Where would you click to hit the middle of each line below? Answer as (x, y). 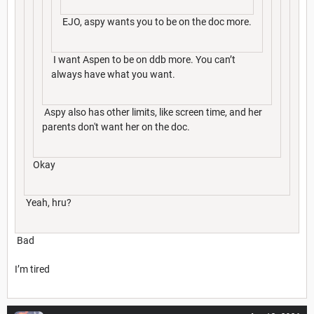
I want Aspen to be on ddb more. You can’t (143, 59)
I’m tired (32, 269)
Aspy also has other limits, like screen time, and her (152, 112)
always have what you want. (114, 74)
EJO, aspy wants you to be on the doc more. (156, 21)
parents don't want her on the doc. (116, 127)
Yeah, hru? (48, 202)
